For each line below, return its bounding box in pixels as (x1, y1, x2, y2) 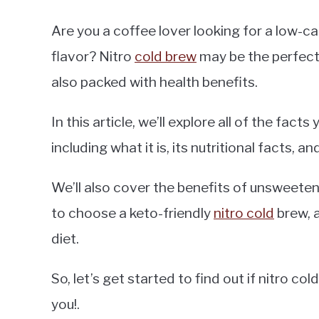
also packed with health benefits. (51, 73, 258, 90)
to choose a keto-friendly (51, 204, 214, 221)
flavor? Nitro (51, 48, 135, 65)
